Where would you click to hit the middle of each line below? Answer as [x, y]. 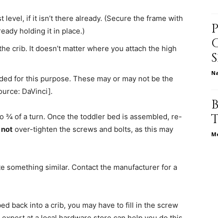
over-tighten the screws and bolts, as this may [93, 129]
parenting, [125, 104]
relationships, [129, 41]
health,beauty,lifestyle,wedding [158, 168]
